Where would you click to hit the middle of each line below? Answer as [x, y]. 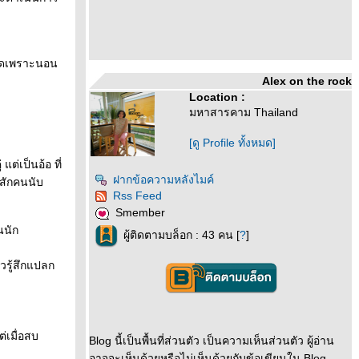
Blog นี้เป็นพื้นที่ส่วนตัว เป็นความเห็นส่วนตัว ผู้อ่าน [212, 341]
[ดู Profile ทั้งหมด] [232, 143]
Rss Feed [137, 196]
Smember [140, 213]
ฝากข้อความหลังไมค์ [163, 179]
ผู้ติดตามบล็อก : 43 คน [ [182, 235]
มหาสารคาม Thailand [244, 112]
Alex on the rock [307, 81]
